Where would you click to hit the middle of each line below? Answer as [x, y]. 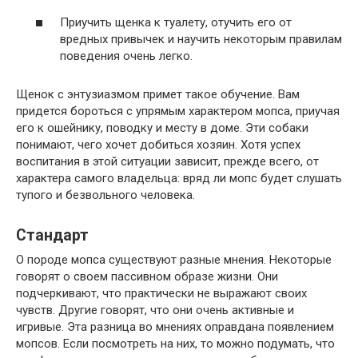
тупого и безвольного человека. [105, 195]
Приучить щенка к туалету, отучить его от [176, 22]
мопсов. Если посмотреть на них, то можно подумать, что [175, 343]
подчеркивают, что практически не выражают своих [161, 293]
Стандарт [52, 235]
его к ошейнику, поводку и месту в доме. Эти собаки [162, 127]
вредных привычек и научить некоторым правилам [201, 39]
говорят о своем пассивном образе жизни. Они [147, 276]
